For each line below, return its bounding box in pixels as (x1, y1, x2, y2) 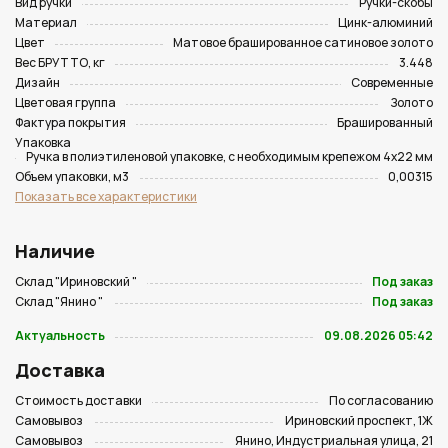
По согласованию (329, 392, 433, 409)
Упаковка (15, 134, 71, 151)
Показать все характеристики (15, 188, 197, 205)
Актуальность (15, 327, 105, 344)
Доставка (15, 358, 105, 382)
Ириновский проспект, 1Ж (285, 412, 433, 429)
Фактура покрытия (15, 114, 126, 131)
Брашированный (337, 114, 433, 131)
